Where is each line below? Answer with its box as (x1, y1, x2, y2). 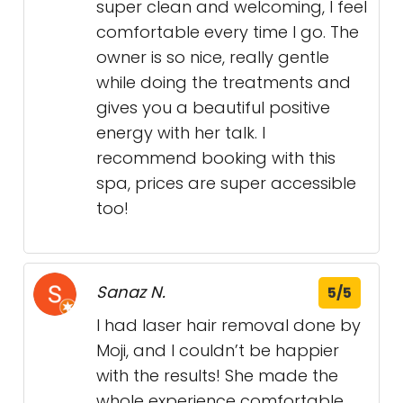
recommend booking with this (96, 147, 336, 170)
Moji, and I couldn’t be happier (96, 339, 339, 363)
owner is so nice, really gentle (96, 46, 329, 69)
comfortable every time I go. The (96, 21, 359, 44)
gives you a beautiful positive (96, 96, 330, 120)
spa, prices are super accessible (96, 172, 356, 195)
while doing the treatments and (96, 71, 351, 94)
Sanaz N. (96, 281, 166, 304)
